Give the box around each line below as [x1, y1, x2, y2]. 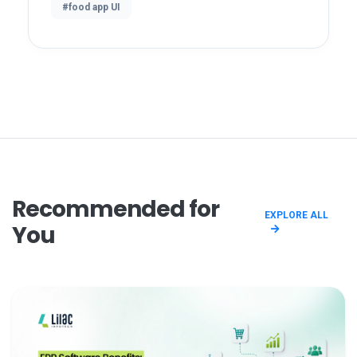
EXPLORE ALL [264, 210, 328, 222]
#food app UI [62, 2, 120, 14]
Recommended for [12, 194, 219, 226]
